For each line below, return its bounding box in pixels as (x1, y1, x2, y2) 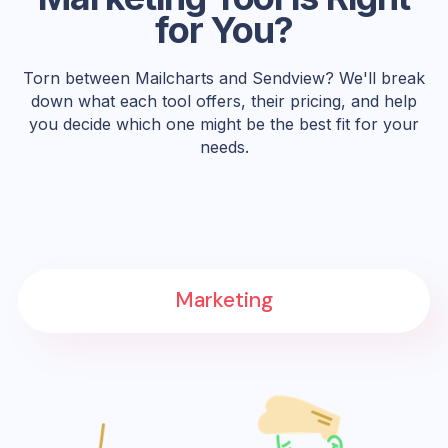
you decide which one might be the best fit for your (29, 113, 419, 134)
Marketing (175, 286, 273, 315)
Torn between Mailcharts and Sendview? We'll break (23, 67, 425, 88)
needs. (199, 136, 249, 157)
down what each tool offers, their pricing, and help (31, 90, 417, 111)
